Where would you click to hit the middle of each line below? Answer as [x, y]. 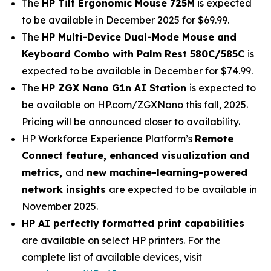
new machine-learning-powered [167, 172]
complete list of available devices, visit [112, 257]
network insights [65, 189]
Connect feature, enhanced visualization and [135, 155]
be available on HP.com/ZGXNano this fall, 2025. [135, 105]
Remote [214, 139]
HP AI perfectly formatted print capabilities [133, 223]
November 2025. [60, 206]
